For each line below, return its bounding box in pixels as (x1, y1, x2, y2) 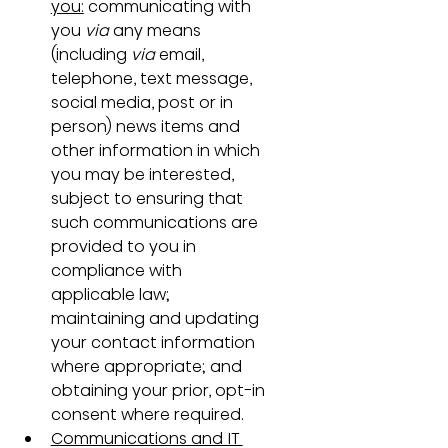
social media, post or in (50, 90, 237, 114)
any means (108, 18, 205, 42)
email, (154, 42, 208, 66)
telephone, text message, (50, 66, 256, 90)
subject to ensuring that (50, 186, 247, 210)
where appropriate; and (50, 354, 246, 378)
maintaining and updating (50, 306, 263, 330)
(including (50, 42, 131, 66)
